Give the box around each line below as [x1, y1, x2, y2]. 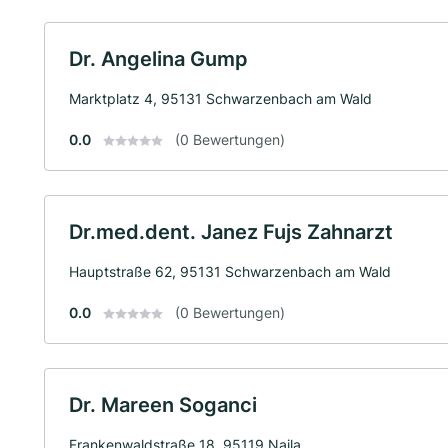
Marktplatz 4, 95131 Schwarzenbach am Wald [69, 89, 372, 107]
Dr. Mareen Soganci [69, 392, 257, 417]
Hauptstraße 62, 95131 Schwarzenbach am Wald [69, 262, 391, 280]
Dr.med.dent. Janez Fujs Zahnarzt [69, 219, 393, 244]
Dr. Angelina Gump [69, 46, 248, 71]
